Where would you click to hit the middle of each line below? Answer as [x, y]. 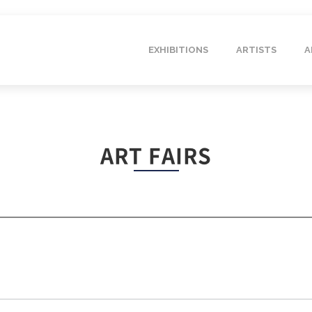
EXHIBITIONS [179, 50]
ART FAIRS [156, 155]
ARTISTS [257, 50]
